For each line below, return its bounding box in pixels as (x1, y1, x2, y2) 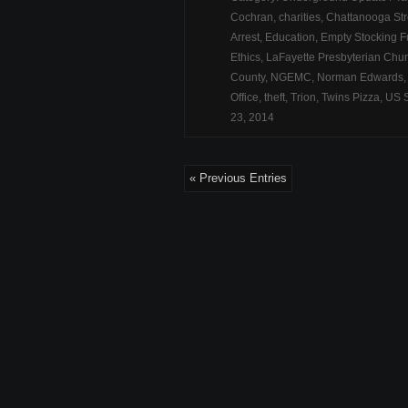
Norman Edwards (317, 71, 403, 84)
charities (279, 11, 321, 24)
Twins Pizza (321, 91, 380, 104)
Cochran (230, 11, 273, 24)
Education (265, 31, 315, 44)
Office (230, 91, 259, 104)
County (230, 71, 265, 84)
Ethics (230, 51, 260, 64)
